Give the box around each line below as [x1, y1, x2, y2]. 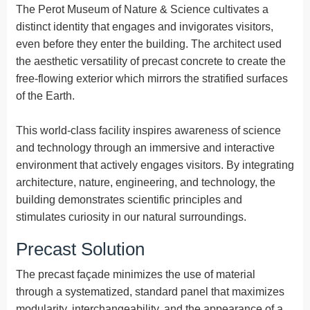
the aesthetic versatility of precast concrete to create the [16, 55, 286, 67]
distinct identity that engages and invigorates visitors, [16, 20, 273, 33]
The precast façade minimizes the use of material [16, 268, 255, 280]
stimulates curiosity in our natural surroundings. [16, 210, 246, 223]
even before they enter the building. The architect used [16, 37, 282, 50]
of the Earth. [16, 89, 75, 102]
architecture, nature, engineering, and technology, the [16, 176, 275, 188]
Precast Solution [16, 239, 145, 259]
